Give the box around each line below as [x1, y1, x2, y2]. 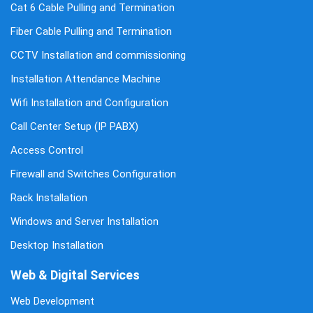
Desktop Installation [10, 238, 103, 252]
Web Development [10, 294, 94, 307]
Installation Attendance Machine [10, 72, 161, 85]
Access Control [10, 143, 83, 156]
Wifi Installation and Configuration [10, 96, 168, 109]
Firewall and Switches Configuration [10, 167, 176, 180]
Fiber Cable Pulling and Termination [10, 24, 172, 38]
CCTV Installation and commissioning [10, 48, 186, 61]
